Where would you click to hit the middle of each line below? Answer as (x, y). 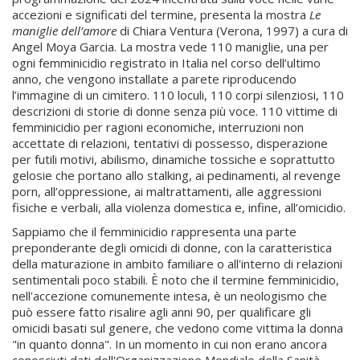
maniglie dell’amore (64, 31)
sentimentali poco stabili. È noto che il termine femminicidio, (176, 280)
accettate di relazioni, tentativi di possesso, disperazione (170, 143)
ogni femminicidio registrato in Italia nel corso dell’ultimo (166, 63)
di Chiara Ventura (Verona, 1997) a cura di (232, 31)
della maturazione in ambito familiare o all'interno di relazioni (177, 264)
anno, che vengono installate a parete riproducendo (154, 79)
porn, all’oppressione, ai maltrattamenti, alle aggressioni (167, 191)
